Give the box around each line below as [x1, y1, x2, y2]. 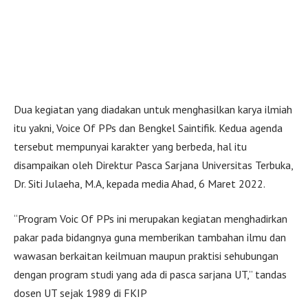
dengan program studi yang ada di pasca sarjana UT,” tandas [14, 267, 287, 282]
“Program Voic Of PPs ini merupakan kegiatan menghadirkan [14, 212, 287, 226]
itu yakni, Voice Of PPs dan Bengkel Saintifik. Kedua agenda [14, 120, 283, 135]
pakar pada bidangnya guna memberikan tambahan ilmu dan [14, 230, 286, 245]
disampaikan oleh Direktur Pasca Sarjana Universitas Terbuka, [14, 157, 293, 172]
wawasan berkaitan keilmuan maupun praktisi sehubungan [14, 249, 278, 263]
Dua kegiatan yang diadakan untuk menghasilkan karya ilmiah [14, 102, 292, 116]
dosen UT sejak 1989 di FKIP [14, 286, 147, 300]
